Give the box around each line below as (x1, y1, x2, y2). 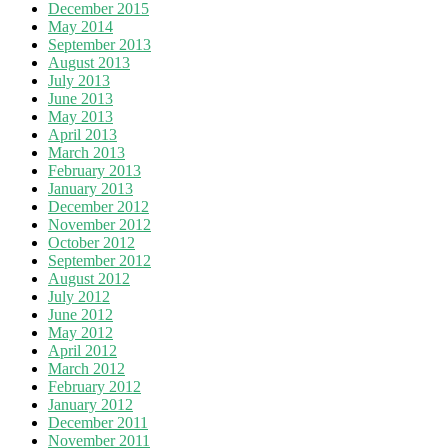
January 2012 (48, 395, 133, 413)
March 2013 (48, 143, 125, 161)
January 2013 (48, 179, 133, 197)
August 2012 (48, 269, 130, 287)
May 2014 (48, 17, 113, 35)
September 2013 (48, 35, 151, 53)
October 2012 (48, 233, 135, 251)
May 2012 (48, 323, 113, 341)
